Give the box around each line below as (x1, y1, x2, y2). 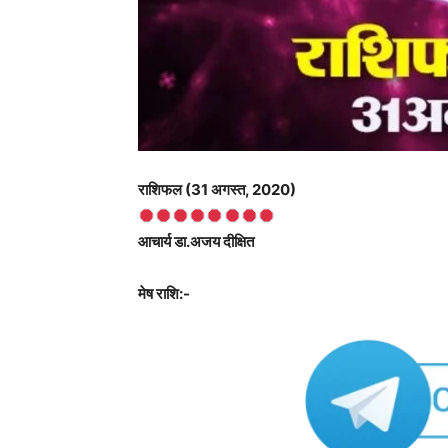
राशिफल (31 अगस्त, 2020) (138, 180, 296, 199)
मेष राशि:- (138, 284, 190, 303)
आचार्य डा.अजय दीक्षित (138, 232, 254, 251)
